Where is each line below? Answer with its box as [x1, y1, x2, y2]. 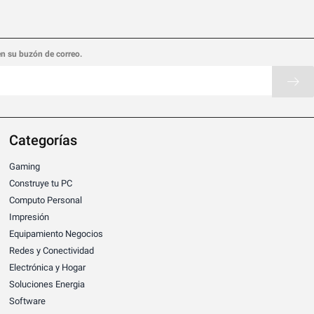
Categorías [9, 131, 78, 149]
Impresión [9, 211, 50, 222]
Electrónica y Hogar [9, 261, 86, 273]
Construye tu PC [9, 177, 73, 189]
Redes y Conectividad [9, 245, 95, 256]
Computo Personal [9, 194, 83, 205]
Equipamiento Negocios [9, 228, 104, 239]
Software [9, 295, 46, 306]
